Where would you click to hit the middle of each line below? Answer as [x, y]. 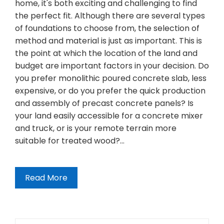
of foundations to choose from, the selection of [107, 28]
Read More [46, 178]
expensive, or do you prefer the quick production [110, 91]
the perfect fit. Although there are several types [110, 16]
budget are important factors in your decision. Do [112, 66]
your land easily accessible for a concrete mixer [109, 116]
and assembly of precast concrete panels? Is [104, 103]
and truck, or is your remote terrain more [96, 128]
